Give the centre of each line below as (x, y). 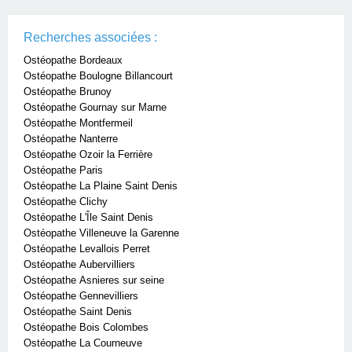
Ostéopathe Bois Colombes (86, 327)
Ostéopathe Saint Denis (78, 312)
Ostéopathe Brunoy (68, 92)
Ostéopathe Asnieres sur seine (94, 280)
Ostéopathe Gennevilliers (81, 296)
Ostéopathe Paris (63, 170)
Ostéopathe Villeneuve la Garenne (101, 233)
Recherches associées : (90, 37)
